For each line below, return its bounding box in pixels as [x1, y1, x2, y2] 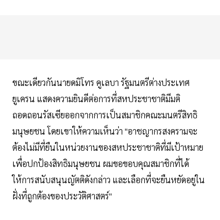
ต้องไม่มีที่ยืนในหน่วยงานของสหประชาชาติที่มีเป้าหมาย [12, 141, 203, 153]
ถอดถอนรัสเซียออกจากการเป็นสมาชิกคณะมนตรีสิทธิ [12, 109, 197, 121]
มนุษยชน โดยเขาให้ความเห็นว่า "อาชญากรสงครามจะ [12, 125, 197, 137]
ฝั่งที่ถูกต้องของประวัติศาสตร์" [12, 190, 112, 202]
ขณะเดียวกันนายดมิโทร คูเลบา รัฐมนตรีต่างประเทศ [12, 77, 190, 88]
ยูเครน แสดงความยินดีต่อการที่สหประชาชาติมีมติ [12, 93, 180, 105]
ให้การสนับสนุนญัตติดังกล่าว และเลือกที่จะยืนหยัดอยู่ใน [12, 174, 205, 186]
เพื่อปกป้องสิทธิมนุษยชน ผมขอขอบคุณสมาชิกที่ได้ [12, 158, 189, 169]
